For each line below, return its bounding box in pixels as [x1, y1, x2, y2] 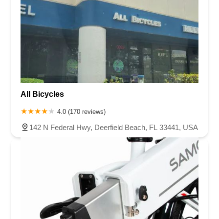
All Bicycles [21, 89, 64, 98]
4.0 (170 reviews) [57, 108, 106, 115]
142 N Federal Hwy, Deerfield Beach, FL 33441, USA [29, 123, 198, 131]
